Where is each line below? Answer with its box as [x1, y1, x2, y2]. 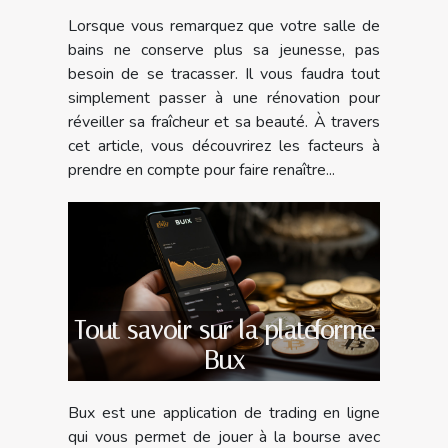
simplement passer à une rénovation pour [68, 87, 380, 110]
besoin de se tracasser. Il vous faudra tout [68, 63, 380, 86]
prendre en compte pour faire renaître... [68, 159, 335, 182]
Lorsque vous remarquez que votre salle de [68, 15, 380, 38]
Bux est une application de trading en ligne [68, 401, 380, 424]
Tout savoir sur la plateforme [74, 315, 374, 345]
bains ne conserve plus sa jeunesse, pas [68, 39, 380, 62]
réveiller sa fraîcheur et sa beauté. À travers [68, 111, 380, 134]
